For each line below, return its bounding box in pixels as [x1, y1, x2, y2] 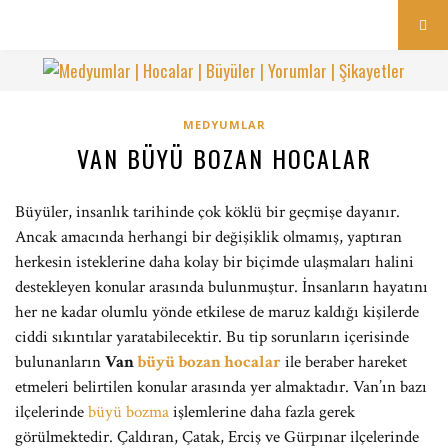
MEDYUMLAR [182, 117, 266, 132]
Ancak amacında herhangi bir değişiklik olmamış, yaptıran [15, 226, 402, 248]
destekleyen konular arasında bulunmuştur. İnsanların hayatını [15, 276, 428, 298]
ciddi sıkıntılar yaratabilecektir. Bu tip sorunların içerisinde [15, 326, 409, 348]
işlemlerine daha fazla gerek [169, 401, 355, 423]
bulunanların [15, 351, 105, 373]
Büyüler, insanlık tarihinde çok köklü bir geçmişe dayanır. [15, 201, 400, 223]
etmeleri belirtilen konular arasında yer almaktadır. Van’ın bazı [15, 376, 427, 398]
